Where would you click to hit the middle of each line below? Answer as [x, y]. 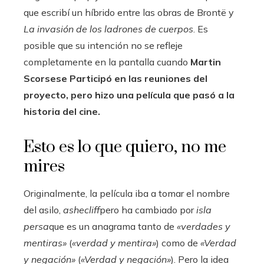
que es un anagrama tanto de [113, 226]
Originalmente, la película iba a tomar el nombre [127, 193]
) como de [178, 243]
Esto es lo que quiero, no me [125, 147]
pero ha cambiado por [148, 210]
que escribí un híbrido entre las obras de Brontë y [129, 12]
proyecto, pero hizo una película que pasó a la [129, 95]
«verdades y [204, 226]
